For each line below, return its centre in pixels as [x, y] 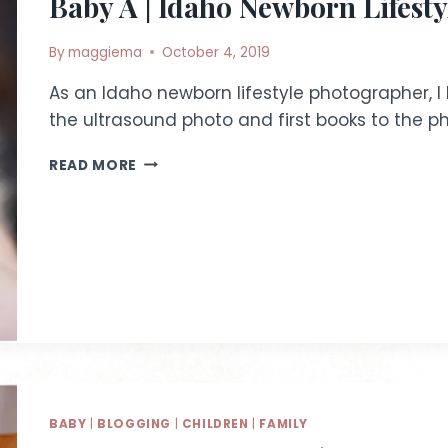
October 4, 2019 [216, 52]
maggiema [105, 52]
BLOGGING [134, 424]
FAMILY [283, 424]
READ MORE [93, 165]
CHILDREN [215, 424]
